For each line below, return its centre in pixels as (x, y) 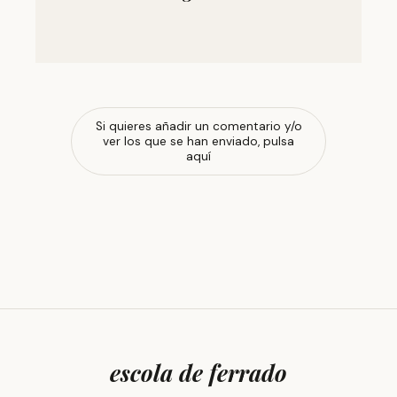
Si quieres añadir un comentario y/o (198, 126)
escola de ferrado (198, 372)
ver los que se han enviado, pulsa (198, 141)
